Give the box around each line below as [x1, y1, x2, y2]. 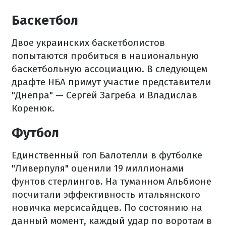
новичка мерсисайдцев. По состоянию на [12, 202, 202, 214]
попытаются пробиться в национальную [12, 50, 199, 62]
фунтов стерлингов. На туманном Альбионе [12, 176, 211, 188]
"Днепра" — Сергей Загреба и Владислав [12, 89, 197, 101]
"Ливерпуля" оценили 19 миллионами [12, 162, 184, 175]
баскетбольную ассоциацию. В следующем [12, 63, 207, 75]
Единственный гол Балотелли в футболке [12, 149, 202, 161]
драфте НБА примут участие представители [12, 76, 211, 88]
